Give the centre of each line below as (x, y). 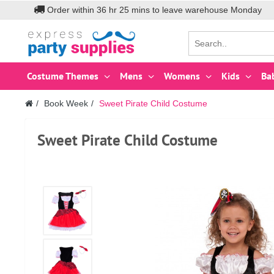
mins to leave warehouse (180, 10)
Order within (70, 10)
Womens (182, 76)
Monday (246, 10)
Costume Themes (63, 76)
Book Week (66, 103)
